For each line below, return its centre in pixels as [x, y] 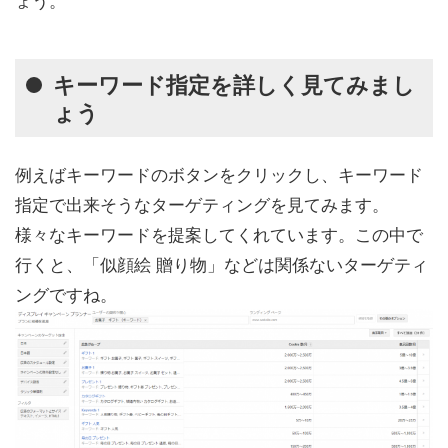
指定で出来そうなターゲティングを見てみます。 [202, 204]
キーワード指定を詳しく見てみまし [233, 83]
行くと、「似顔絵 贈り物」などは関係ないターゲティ [221, 264]
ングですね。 [66, 294]
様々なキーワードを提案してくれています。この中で [219, 234]
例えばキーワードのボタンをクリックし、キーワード [219, 174]
